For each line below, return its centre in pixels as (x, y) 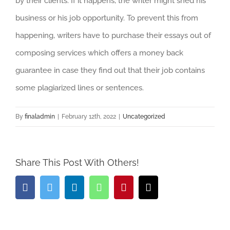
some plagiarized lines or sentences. (80, 88)
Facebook (48, 187)
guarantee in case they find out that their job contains (110, 70)
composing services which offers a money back (99, 53)
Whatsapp (122, 187)
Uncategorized (144, 117)
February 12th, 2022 (89, 117)
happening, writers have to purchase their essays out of (113, 35)
